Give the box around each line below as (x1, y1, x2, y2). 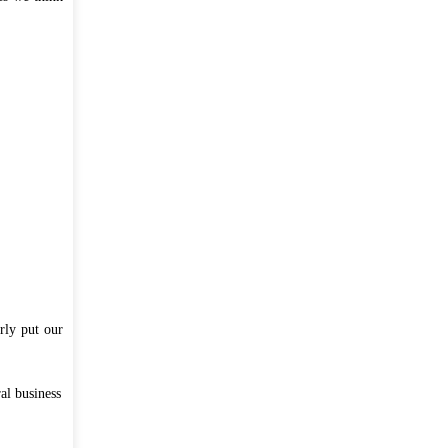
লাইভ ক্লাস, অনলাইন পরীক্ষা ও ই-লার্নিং (118, 111, 320, 130)
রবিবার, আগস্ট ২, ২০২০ (272, 133, 351, 146)
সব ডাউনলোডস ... (253, 160, 345, 179)
